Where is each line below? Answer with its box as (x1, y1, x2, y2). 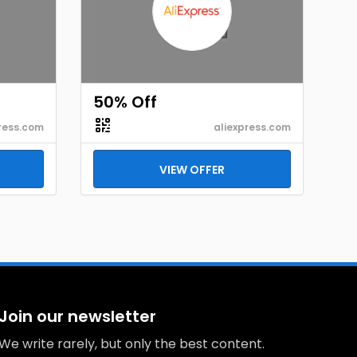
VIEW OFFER (159, 162, 225, 178)
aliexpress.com (214, 120, 291, 134)
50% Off (93, 91, 157, 113)
